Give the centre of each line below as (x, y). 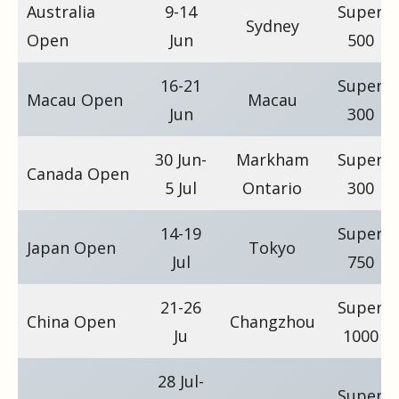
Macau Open (75, 99)
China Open (71, 321)
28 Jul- (181, 381)
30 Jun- (181, 159)
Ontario (272, 187)
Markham (272, 159)
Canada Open (78, 173)
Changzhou (272, 321)
